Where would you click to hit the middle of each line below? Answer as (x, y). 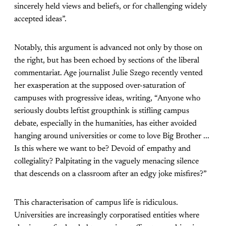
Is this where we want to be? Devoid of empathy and (102, 149)
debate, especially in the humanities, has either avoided (105, 124)
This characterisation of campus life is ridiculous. (96, 203)
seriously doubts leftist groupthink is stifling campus (102, 111)
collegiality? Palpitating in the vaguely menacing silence (106, 162)
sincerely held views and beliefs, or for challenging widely (110, 7)
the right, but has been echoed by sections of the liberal (107, 61)
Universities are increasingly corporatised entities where (107, 216)
